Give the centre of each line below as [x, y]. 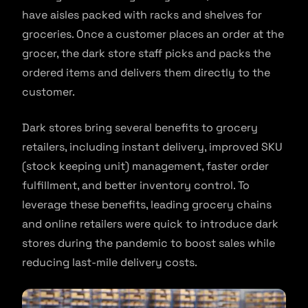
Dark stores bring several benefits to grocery [140, 128]
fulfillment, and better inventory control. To [136, 186]
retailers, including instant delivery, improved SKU [152, 147]
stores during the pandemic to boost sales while [148, 243]
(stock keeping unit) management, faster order [145, 166]
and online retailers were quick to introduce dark [150, 224]
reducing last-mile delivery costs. [110, 263]
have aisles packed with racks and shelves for [142, 15]
